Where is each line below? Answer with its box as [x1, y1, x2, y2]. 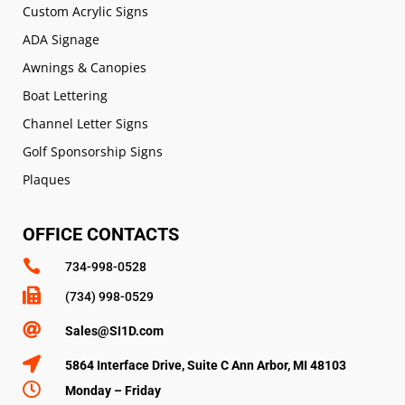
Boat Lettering [23, 86, 108, 104]
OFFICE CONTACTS [23, 222, 179, 245]
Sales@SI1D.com [65, 323, 164, 338]
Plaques [23, 170, 71, 188]
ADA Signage [23, 30, 99, 48]
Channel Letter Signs [23, 114, 148, 132]
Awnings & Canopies [23, 58, 146, 76]
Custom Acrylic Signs [23, 2, 148, 20]
